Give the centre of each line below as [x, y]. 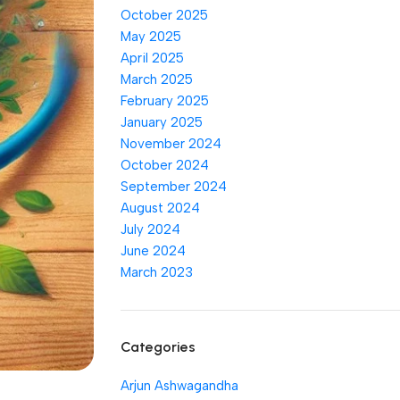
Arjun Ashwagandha [179, 386]
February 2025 [164, 101]
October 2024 [164, 165]
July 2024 [150, 229]
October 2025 [164, 15]
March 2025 [156, 79]
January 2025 [161, 122]
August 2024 [160, 208]
